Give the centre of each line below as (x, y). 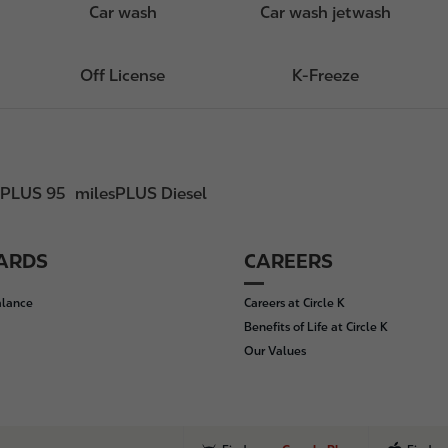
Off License (123, 75)
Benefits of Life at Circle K (316, 327)
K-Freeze (325, 75)
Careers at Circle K (294, 303)
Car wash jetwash (325, 12)
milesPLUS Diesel (141, 193)
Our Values (275, 351)
